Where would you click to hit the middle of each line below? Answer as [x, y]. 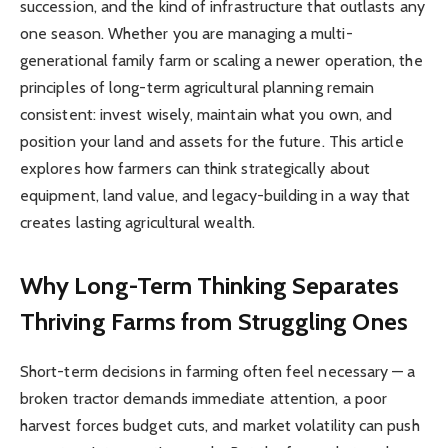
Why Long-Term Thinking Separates [210, 286]
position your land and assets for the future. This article [212, 141]
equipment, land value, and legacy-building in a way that [215, 195]
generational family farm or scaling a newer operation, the [221, 60]
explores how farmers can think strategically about [195, 168]
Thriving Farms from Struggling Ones [214, 322]
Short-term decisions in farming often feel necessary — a [218, 372]
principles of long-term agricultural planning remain [197, 87]
